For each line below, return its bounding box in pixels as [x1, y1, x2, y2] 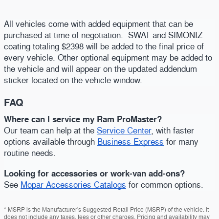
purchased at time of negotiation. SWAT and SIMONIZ [4, 29, 202, 41]
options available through [4, 136, 97, 148]
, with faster [151, 125, 194, 136]
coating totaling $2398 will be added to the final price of [4, 41, 204, 52]
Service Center [97, 125, 151, 136]
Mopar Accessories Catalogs [21, 179, 126, 191]
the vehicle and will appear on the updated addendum [4, 63, 197, 74]
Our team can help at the [4, 125, 97, 136]
